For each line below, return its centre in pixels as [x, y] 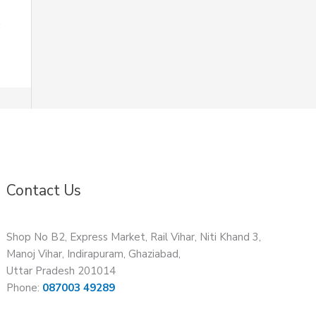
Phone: [25, 287]
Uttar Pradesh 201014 [61, 271]
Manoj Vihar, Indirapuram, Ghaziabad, [94, 254]
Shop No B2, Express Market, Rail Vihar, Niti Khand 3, [134, 237]
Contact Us [44, 190]
